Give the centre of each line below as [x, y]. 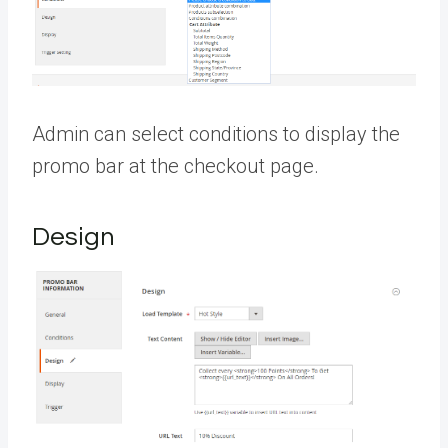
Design [76, 236]
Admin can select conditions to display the [216, 133]
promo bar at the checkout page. [178, 165]
